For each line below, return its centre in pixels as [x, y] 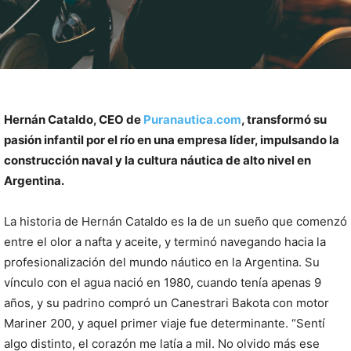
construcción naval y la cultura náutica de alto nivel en [157, 161]
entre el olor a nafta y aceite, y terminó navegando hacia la [165, 242]
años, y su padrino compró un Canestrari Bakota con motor [166, 303]
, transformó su [284, 120]
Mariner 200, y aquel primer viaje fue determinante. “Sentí [165, 324]
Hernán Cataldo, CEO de [74, 120]
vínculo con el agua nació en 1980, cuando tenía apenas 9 [163, 283]
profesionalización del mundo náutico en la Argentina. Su [162, 262]
